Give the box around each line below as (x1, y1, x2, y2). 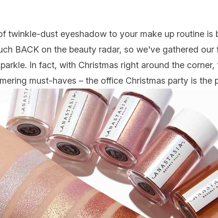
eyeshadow (60, 29, 107, 39)
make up (140, 29, 174, 39)
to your (107, 29, 140, 39)
